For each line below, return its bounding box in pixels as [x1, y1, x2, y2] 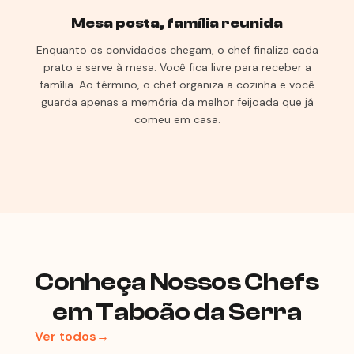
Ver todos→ [35, 328, 109, 345]
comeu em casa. [134, 112, 220, 126]
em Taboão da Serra [52, 298, 302, 326]
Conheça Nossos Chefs [35, 268, 319, 296]
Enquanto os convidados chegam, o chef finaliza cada [36, 43, 318, 57]
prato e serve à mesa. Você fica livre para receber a [43, 60, 311, 74]
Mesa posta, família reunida [71, 15, 283, 32]
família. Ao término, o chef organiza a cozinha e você [40, 77, 314, 92]
